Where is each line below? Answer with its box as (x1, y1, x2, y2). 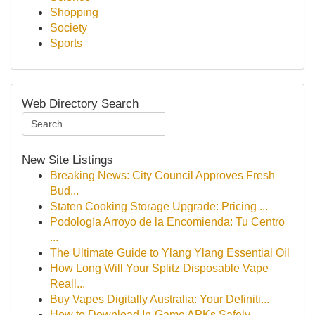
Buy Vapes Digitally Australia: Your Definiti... (50, 293, 269, 305)
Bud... (50, 185, 79, 197)
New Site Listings (22, 153, 113, 167)
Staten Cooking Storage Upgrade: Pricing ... (50, 200, 268, 212)
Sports (50, 37, 82, 49)
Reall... (50, 278, 85, 290)
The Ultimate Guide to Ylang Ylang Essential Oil (50, 247, 290, 259)
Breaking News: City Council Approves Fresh (50, 169, 275, 181)
